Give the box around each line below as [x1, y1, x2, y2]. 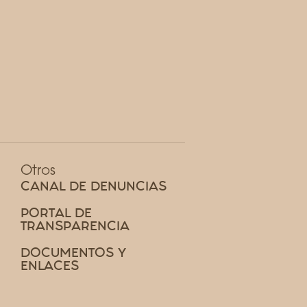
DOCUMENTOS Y [20, 244, 126, 262]
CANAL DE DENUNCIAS [20, 177, 167, 195]
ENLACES [20, 257, 79, 275]
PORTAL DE [20, 204, 92, 222]
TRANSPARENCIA [20, 217, 130, 235]
